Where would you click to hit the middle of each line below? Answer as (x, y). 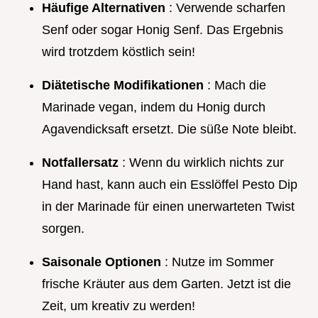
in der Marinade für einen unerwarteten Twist (168, 207)
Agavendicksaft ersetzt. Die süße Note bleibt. (169, 130)
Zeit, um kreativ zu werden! (119, 306)
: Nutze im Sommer (219, 262)
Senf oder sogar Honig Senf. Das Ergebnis (163, 30)
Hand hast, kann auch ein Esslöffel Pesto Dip (170, 185)
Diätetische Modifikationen (125, 86)
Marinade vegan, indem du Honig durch (154, 108)
